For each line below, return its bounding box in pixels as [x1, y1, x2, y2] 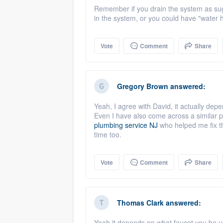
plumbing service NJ [94, 120, 158, 130]
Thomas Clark [117, 198, 164, 208]
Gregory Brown [117, 81, 168, 91]
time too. [94, 129, 121, 139]
